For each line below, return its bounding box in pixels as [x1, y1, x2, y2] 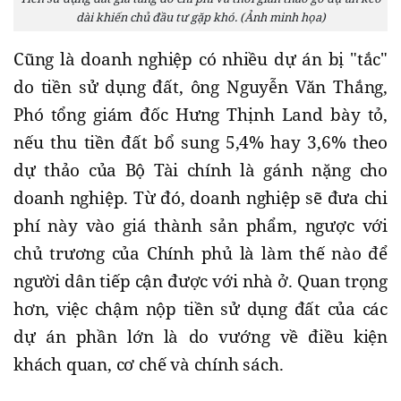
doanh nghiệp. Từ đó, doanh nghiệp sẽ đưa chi [13, 186, 388, 210]
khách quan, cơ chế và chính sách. [13, 353, 284, 377]
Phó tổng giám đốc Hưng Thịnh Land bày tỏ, [13, 103, 388, 127]
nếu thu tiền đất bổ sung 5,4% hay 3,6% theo [13, 131, 388, 155]
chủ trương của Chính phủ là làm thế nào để [13, 242, 388, 266]
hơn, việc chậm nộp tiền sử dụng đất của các [13, 297, 388, 321]
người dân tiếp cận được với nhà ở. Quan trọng [13, 269, 388, 294]
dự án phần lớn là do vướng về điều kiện [13, 325, 388, 349]
